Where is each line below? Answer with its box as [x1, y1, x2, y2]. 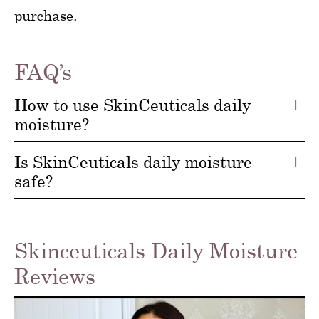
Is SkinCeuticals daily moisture [14, 152, 252, 172]
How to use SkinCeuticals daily [14, 95, 251, 115]
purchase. [14, 7, 78, 24]
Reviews [14, 263, 95, 289]
